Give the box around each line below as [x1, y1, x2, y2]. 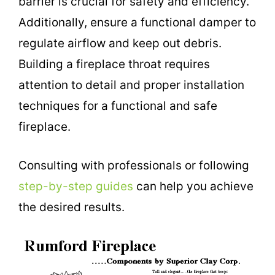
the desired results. [18, 199, 125, 214]
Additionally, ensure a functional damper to [18, 15, 256, 30]
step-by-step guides [18, 179, 133, 193]
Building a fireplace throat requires [18, 57, 210, 72]
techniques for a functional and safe [18, 99, 217, 114]
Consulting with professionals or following [18, 158, 249, 172]
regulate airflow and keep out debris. [18, 36, 222, 51]
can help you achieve [133, 179, 254, 193]
